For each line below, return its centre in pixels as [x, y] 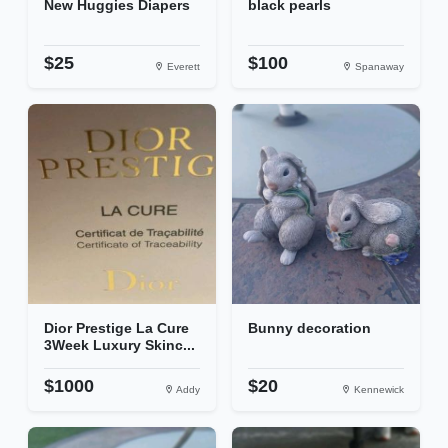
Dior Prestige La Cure [116, 328]
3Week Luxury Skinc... [119, 345]
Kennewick [377, 390]
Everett [182, 67]
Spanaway [378, 67]
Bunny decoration [309, 328]
